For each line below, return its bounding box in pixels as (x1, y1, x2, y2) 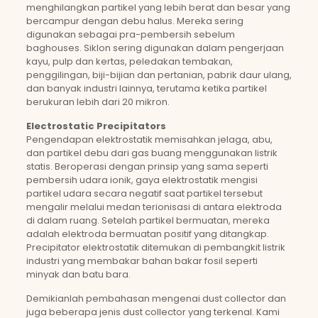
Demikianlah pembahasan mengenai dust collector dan (26, 292, 286, 305)
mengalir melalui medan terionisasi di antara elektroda (26, 200, 282, 214)
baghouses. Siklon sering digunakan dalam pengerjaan (26, 41, 284, 55)
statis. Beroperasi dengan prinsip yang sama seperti (26, 160, 268, 173)
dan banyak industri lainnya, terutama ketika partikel (26, 82, 267, 95)
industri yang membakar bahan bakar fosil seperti (26, 254, 258, 268)
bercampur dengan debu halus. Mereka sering (26, 14, 243, 28)
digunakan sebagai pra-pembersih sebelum (26, 28, 235, 41)
